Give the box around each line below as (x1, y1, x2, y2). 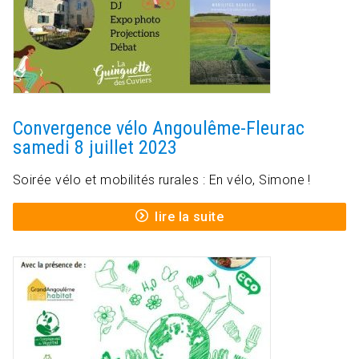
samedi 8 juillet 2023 (13, 136, 177, 159)
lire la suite (155, 209, 224, 225)
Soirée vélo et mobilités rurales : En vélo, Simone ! (13, 172, 311, 188)
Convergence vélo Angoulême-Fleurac (13, 117, 305, 140)
